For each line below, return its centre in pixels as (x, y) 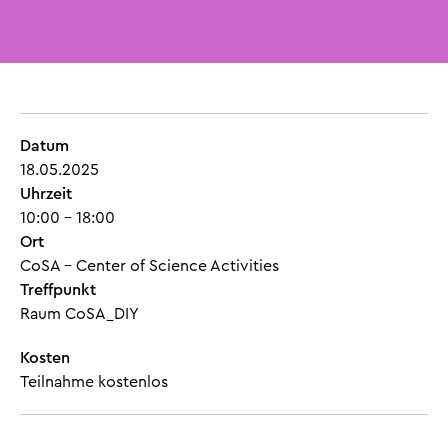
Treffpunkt (58, 289)
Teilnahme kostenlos (94, 381)
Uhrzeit (46, 193)
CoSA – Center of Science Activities (149, 265)
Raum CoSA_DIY (79, 313)
